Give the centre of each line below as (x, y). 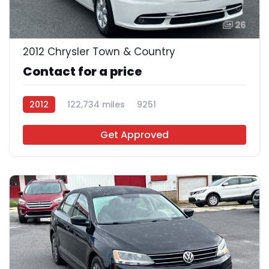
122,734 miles (96, 104)
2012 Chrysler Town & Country (99, 51)
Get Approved (134, 134)
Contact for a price (83, 71)
